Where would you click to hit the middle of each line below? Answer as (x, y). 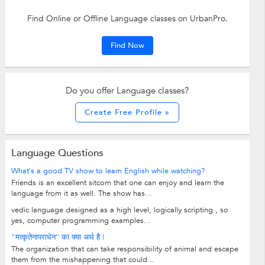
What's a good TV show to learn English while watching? (108, 171)
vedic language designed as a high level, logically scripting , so (119, 210)
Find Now (127, 45)
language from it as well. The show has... (81, 193)
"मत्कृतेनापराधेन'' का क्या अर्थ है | (57, 237)
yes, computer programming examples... (81, 220)
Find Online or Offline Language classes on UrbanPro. (127, 18)
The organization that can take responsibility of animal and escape (125, 249)
